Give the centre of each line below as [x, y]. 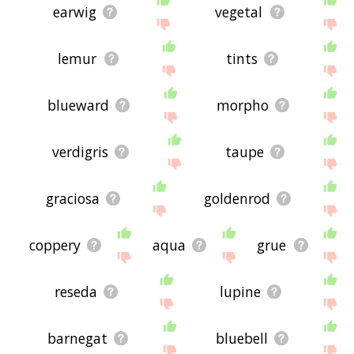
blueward [78, 105]
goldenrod [237, 199]
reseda [76, 292]
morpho [242, 105]
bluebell [242, 339]
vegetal [239, 12]
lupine [241, 292]
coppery [55, 245]
